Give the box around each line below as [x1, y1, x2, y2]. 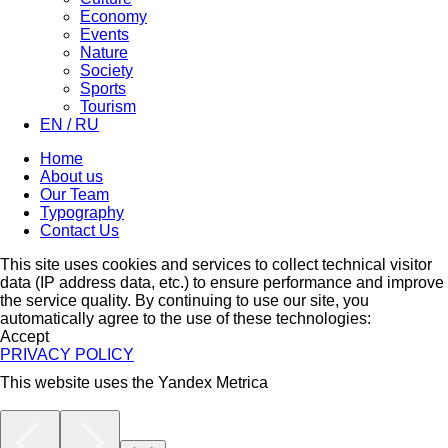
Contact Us [40, 221, 119, 239]
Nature [80, 43, 128, 61]
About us [40, 167, 103, 185]
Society [80, 61, 133, 79]
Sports [80, 79, 126, 97]
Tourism [80, 97, 136, 115]
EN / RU [40, 115, 99, 133]
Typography [40, 203, 124, 221]
